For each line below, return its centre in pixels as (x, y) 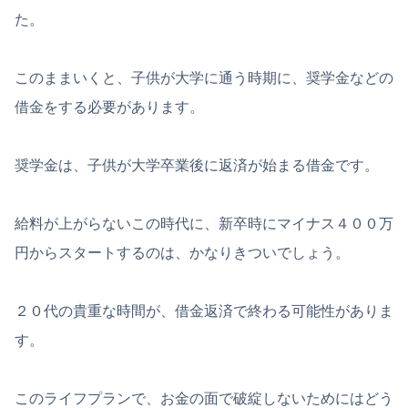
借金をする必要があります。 (109, 107)
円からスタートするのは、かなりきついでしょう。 (182, 253)
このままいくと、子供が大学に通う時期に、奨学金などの (204, 78)
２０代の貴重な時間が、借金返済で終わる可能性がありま (204, 311)
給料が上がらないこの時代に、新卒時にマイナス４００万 (204, 224)
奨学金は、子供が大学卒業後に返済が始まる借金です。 (197, 166)
